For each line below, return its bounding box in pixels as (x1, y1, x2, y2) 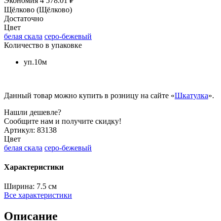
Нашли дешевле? (4, 108, 61, 116)
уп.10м (24, 57, 47, 66)
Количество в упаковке (4, 40, 82, 49)
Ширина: (4, 182, 35, 191)
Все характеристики (4, 191, 72, 200)
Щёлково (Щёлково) (4, 5, 72, 14)
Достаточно (4, 14, 43, 23)
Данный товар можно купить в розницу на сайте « (4, 91, 175, 100)
